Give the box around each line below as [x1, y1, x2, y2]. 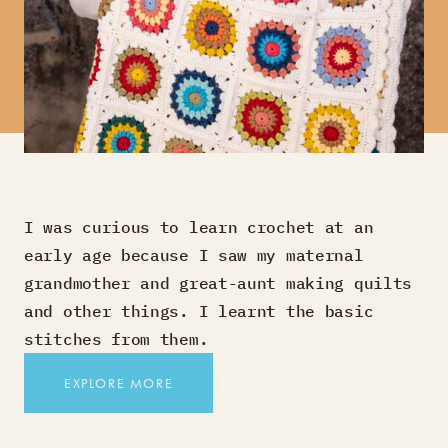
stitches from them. [24, 328, 209, 349]
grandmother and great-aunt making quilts [24, 272, 413, 293]
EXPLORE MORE [64, 373, 174, 392]
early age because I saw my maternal [24, 244, 364, 265]
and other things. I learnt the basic [24, 300, 374, 321]
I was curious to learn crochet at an [24, 216, 374, 237]
